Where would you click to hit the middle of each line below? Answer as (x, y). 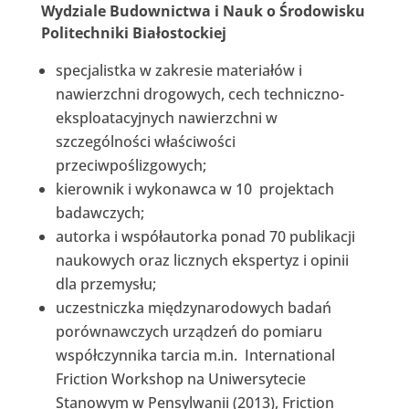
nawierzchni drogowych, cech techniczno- (199, 94)
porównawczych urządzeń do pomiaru (189, 331)
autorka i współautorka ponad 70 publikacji (205, 236)
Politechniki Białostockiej (133, 32)
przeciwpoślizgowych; (131, 165)
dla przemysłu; (105, 283)
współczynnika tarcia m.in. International (195, 355)
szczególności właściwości (145, 141)
